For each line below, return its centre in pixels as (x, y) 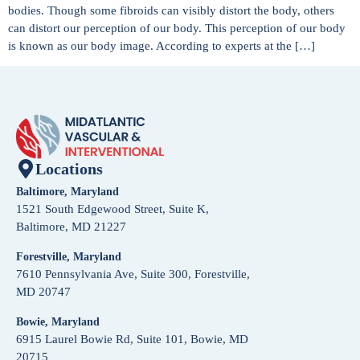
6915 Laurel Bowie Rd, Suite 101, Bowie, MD (132, 340)
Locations (69, 169)
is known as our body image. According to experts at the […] (162, 45)
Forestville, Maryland (69, 257)
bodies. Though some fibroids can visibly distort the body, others (171, 10)
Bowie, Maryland (58, 322)
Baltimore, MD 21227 (71, 227)
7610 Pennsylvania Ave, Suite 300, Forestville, (133, 274)
